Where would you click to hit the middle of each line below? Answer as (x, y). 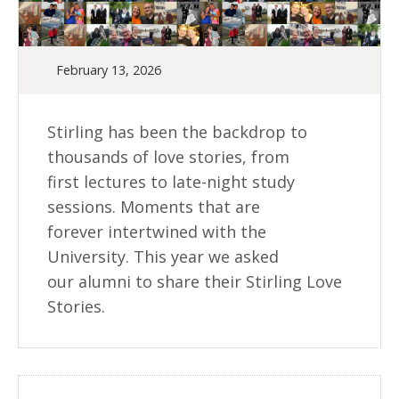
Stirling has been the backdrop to (177, 131)
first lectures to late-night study (171, 181)
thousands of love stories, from (168, 156)
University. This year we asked (163, 256)
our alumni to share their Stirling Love (195, 281)
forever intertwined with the (157, 231)
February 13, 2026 (109, 69)
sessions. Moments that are (154, 206)
